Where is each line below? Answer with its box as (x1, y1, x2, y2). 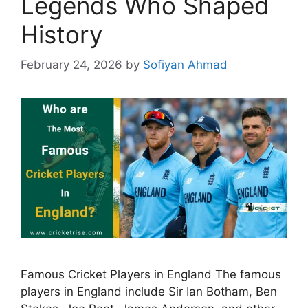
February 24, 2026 (21, 58, 122, 71)
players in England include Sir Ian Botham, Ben (21, 285, 277, 299)
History (21, 19, 102, 49)
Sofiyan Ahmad (143, 58, 228, 71)
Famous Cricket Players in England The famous (21, 267, 281, 282)
